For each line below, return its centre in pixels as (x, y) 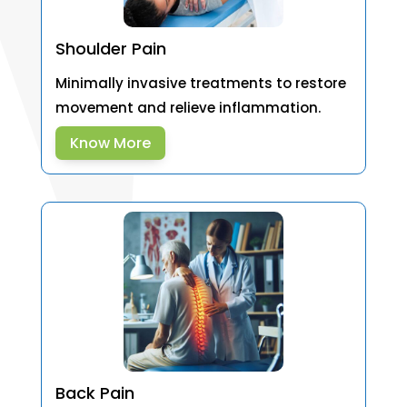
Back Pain (94, 393)
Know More (110, 144)
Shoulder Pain (110, 49)
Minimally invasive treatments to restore (200, 84)
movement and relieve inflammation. (188, 108)
